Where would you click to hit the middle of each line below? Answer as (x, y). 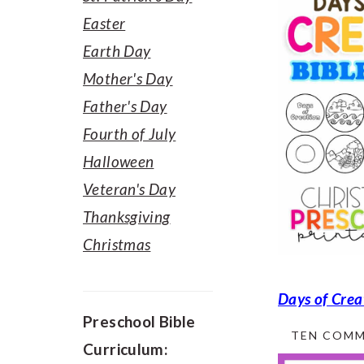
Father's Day (125, 106)
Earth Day (117, 51)
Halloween (119, 161)
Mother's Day (128, 78)
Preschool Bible (139, 321)
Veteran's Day (129, 189)
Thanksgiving (127, 217)
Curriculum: (126, 349)
